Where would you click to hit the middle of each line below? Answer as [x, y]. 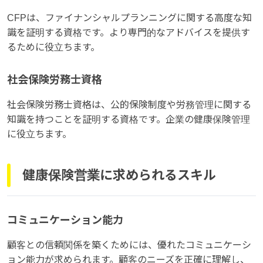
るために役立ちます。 [53, 47]
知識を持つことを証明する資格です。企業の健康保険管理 [129, 119]
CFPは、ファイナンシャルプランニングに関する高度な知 [129, 18]
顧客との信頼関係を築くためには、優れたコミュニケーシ [129, 245]
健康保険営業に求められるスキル [119, 176]
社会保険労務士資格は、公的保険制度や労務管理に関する [129, 104]
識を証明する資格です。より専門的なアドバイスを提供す [129, 32]
